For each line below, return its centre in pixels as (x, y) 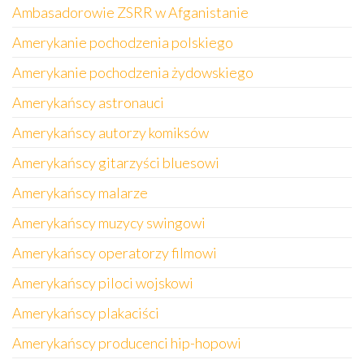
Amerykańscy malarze (80, 193)
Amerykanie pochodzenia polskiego (123, 42)
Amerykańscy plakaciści (86, 313)
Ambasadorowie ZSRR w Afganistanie (130, 12)
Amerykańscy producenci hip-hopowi (127, 343)
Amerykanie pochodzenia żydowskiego (133, 72)
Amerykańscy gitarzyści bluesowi (116, 162)
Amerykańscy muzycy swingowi (109, 223)
